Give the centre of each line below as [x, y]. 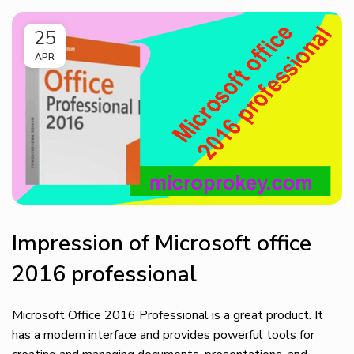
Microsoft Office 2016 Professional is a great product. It [168, 315]
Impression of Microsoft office [162, 243]
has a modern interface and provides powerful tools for [163, 335]
